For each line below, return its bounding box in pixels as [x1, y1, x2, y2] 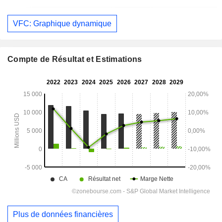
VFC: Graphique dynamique [13, 19, 111, 28]
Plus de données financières [13, 210, 113, 219]
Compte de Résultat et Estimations [7, 55, 142, 64]
